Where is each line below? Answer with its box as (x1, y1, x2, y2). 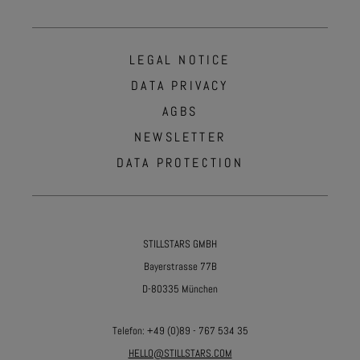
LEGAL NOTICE (129, 51, 231, 68)
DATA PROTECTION (116, 154, 244, 171)
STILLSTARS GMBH (143, 237, 217, 251)
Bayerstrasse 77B (143, 260, 217, 273)
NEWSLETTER (134, 129, 226, 145)
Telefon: (112, 324, 145, 337)
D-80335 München (142, 282, 218, 296)
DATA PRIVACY (131, 77, 229, 94)
